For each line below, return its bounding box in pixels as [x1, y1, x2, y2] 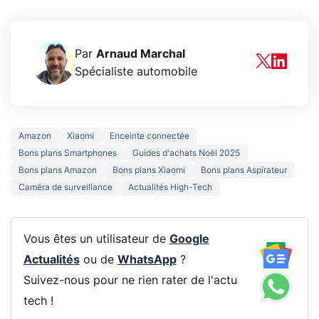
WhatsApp [117, 254, 177, 266]
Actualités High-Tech [128, 182, 212, 192]
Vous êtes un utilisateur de [23, 234, 169, 246]
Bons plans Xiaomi [113, 165, 185, 174]
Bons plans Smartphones [19, 148, 117, 157]
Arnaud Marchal [96, 48, 185, 60]
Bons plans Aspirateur [201, 165, 287, 174]
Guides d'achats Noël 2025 [132, 148, 240, 157]
